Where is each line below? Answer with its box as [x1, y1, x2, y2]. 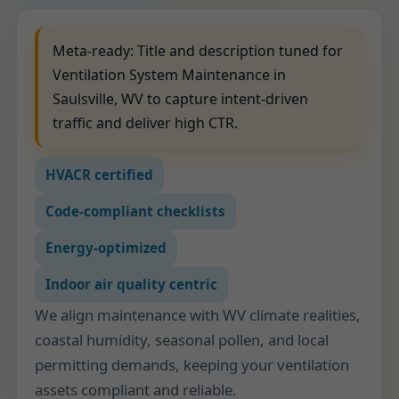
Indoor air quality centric [45, 275, 217, 293]
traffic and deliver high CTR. [53, 113, 238, 133]
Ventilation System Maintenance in [53, 65, 286, 85]
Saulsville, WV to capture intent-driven [53, 89, 308, 109]
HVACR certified [45, 166, 153, 183]
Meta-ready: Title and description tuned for [53, 41, 343, 61]
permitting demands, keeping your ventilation [35, 354, 349, 375]
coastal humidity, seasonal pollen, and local [35, 330, 329, 350]
